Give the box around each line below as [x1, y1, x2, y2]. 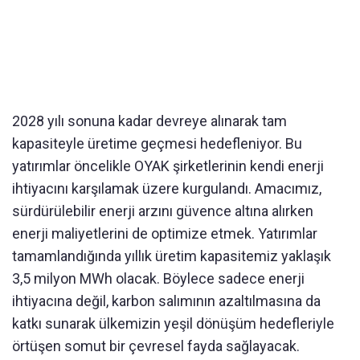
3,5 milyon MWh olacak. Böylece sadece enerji [12, 269, 305, 287]
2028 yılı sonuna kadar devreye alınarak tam [12, 112, 287, 129]
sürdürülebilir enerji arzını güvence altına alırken [12, 202, 313, 219]
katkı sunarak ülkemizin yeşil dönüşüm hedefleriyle [12, 314, 334, 332]
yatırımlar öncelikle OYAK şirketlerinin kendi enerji [12, 157, 324, 174]
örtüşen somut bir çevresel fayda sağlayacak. [12, 337, 300, 354]
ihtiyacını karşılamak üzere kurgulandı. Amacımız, [12, 179, 321, 197]
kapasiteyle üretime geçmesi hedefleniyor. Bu [12, 134, 302, 152]
